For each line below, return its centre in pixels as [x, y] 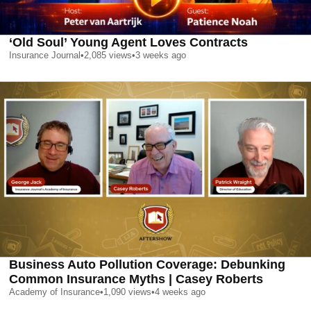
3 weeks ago [161, 56]
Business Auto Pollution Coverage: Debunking [147, 265]
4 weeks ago [180, 292]
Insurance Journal [45, 56]
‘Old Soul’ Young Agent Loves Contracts [128, 43]
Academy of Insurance [54, 292]
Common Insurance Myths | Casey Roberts [136, 279]
